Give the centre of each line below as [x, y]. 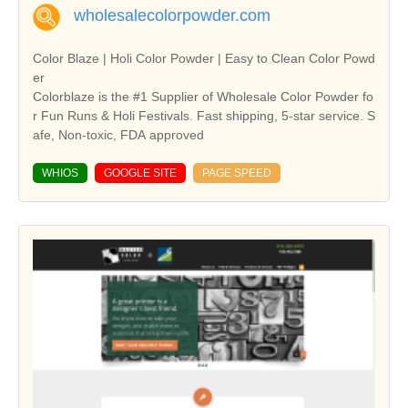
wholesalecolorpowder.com [172, 15]
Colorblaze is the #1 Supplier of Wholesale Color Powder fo [203, 96]
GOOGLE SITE [140, 173]
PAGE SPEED [237, 173]
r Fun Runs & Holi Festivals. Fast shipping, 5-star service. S [204, 115]
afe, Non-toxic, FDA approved [118, 134]
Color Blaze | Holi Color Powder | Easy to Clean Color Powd [204, 58]
